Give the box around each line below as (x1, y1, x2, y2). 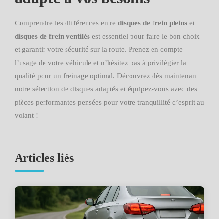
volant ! (15, 111, 38, 119)
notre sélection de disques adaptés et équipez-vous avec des (15, 85, 197, 93)
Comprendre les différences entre (15, 19, 118, 27)
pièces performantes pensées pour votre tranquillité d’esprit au (15, 98, 204, 106)
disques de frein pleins (118, 19, 187, 27)
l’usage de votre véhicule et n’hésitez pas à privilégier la (15, 59, 186, 66)
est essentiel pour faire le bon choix (90, 32, 200, 40)
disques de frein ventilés (15, 32, 90, 40)
